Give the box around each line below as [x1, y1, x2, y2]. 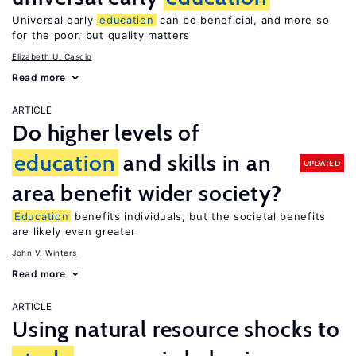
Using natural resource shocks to [12, 315, 340, 342]
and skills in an [118, 149, 272, 176]
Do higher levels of [12, 119, 199, 146]
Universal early [12, 14, 98, 26]
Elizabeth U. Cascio [12, 52, 92, 61]
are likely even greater [12, 225, 137, 238]
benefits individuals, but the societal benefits [71, 210, 326, 222]
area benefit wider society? [12, 180, 282, 207]
